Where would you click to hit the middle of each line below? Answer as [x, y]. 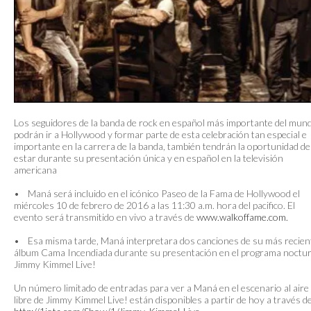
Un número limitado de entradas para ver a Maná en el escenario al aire [161, 288]
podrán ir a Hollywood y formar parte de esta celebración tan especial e [160, 135]
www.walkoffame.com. [242, 217]
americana [35, 170]
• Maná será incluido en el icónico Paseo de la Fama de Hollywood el [157, 194]
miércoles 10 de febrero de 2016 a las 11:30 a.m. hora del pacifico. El [154, 205]
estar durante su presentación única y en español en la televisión [149, 158]
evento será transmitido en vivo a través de [105, 217]
